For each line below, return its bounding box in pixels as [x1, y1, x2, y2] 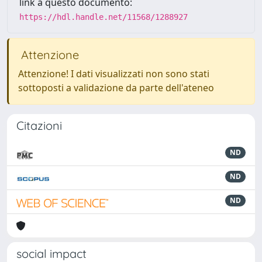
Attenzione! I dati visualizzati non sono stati [18, 67, 209, 80]
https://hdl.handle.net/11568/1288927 [19, 12, 188, 22]
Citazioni [16, 118, 62, 133]
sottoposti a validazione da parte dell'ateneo [18, 81, 214, 94]
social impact [16, 246, 87, 261]
